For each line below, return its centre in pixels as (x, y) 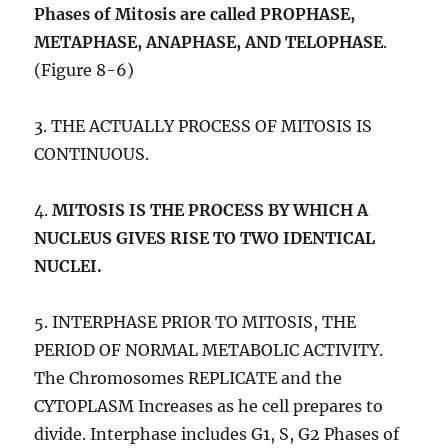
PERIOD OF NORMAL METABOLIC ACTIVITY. (209, 350)
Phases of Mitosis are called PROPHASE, (195, 14)
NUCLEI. (68, 266)
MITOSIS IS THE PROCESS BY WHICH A (210, 210)
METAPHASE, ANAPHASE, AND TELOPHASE (209, 42)
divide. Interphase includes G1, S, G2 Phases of (217, 434)
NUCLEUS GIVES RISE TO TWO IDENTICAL (205, 238)
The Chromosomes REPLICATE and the (188, 378)
